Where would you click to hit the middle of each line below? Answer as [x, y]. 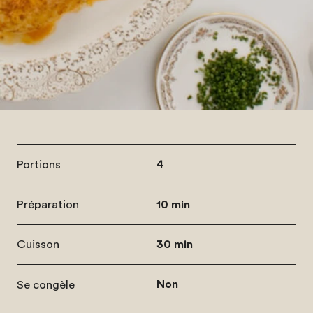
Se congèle [45, 284]
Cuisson [38, 245]
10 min [173, 204]
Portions [38, 164]
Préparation [48, 205]
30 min [175, 244]
